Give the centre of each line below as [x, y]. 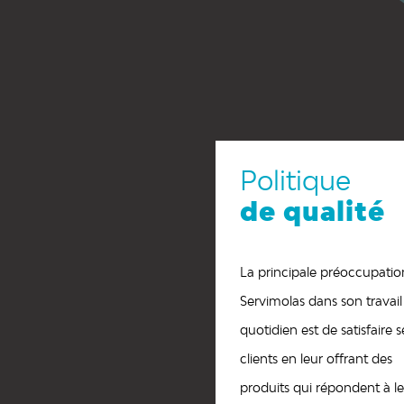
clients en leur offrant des [316, 358]
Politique [295, 180]
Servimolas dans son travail [321, 300]
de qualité [312, 211]
